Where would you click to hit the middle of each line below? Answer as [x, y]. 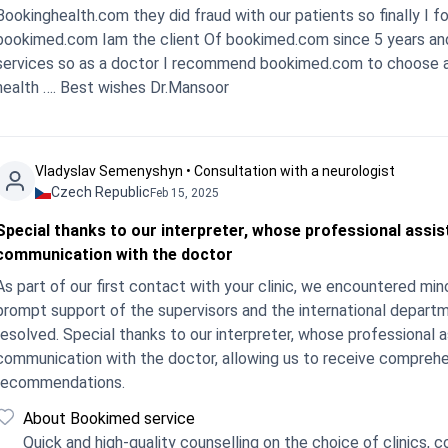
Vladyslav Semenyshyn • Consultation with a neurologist [215, 171]
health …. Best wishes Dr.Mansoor [189, 87]
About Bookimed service [109, 418]
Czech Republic [100, 192]
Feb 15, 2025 [184, 192]
